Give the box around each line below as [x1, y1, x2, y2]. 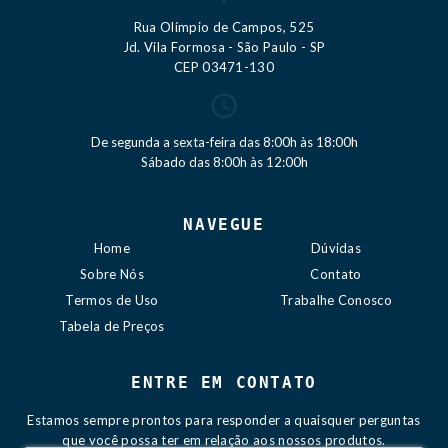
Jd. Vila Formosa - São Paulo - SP [122, 38, 326, 55]
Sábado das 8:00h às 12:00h [140, 153, 308, 170]
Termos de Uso [65, 291, 159, 308]
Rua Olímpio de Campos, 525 [133, 18, 315, 35]
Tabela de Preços [59, 317, 165, 334]
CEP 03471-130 [173, 58, 275, 75]
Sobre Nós [80, 265, 144, 282]
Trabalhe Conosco [279, 291, 393, 308]
